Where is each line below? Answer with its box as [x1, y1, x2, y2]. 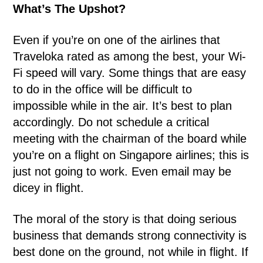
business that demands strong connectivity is [13, 229, 247, 242]
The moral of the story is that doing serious [13, 213, 237, 225]
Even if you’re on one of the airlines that [13, 33, 221, 46]
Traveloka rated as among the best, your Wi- [13, 50, 247, 63]
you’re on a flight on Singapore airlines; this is [13, 149, 249, 161]
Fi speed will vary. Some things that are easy [13, 66, 247, 79]
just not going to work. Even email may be [13, 165, 232, 178]
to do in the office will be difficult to [13, 83, 193, 96]
